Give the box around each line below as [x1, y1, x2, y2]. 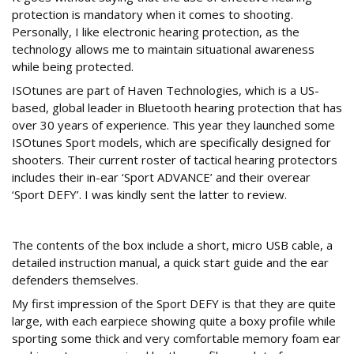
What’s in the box [12, 209, 135, 229]
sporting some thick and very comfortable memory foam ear [12, 330, 341, 347]
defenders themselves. [12, 272, 138, 288]
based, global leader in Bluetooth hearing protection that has [12, 100, 342, 116]
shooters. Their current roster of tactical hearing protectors [12, 152, 337, 168]
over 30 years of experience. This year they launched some [12, 117, 335, 134]
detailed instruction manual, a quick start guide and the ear [12, 254, 329, 271]
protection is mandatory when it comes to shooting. [12, 6, 293, 23]
